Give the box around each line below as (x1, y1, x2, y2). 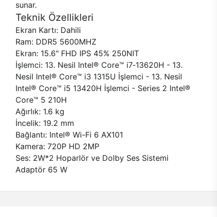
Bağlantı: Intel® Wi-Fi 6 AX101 (15, 130, 123, 139)
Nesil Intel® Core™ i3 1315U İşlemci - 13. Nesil (15, 72, 182, 81)
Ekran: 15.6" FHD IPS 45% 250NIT (15, 48, 139, 58)
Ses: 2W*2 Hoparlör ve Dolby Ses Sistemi (15, 153, 169, 163)
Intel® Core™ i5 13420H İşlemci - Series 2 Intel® (15, 83, 190, 93)
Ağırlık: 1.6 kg (15, 107, 64, 116)
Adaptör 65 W (15, 165, 67, 174)
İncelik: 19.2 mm (15, 118, 74, 128)
